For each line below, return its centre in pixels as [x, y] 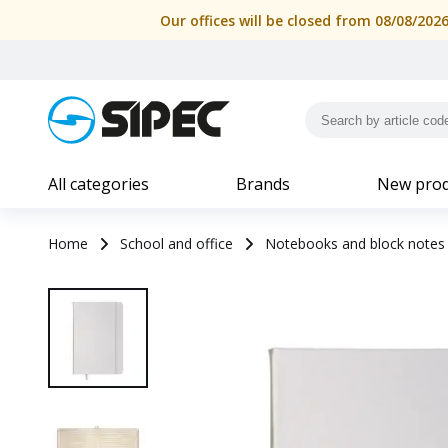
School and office [176, 243]
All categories [98, 184]
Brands [263, 184]
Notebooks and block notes [355, 243]
